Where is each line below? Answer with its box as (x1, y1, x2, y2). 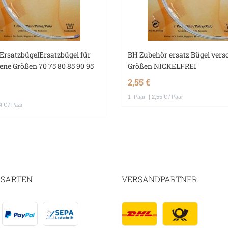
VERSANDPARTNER (122, 174, 197, 185)
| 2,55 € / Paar (147, 94, 184, 100)
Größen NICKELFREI (128, 61, 197, 71)
